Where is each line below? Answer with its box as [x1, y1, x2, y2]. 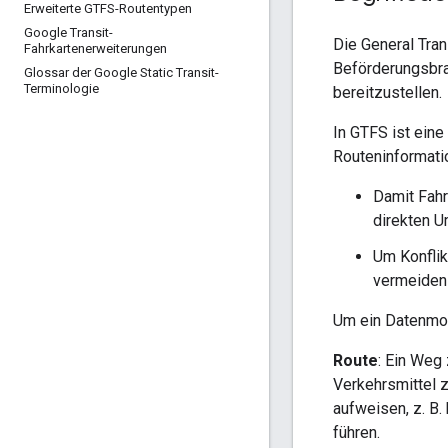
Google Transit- [24, 25, 113, 40]
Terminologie [24, 81, 99, 96]
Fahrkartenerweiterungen [24, 41, 167, 56]
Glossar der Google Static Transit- [24, 65, 219, 80]
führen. [333, 422, 380, 442]
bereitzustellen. [333, 82, 442, 102]
